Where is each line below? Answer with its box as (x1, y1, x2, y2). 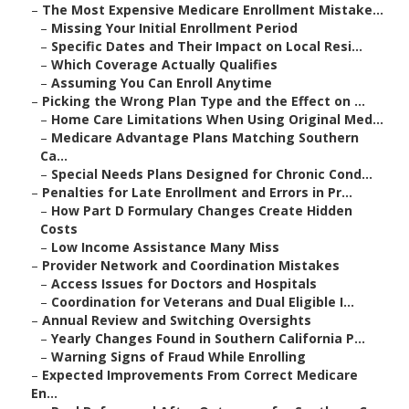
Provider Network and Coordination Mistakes (42, 257, 340, 275)
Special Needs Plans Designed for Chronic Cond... (51, 165, 372, 184)
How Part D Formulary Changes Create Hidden (51, 202, 352, 220)
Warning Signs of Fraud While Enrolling (51, 348, 306, 366)
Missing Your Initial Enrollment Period (51, 19, 298, 37)
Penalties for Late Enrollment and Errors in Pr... (42, 184, 352, 202)
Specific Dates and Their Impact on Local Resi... (51, 37, 362, 56)
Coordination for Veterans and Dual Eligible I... (51, 293, 354, 311)
